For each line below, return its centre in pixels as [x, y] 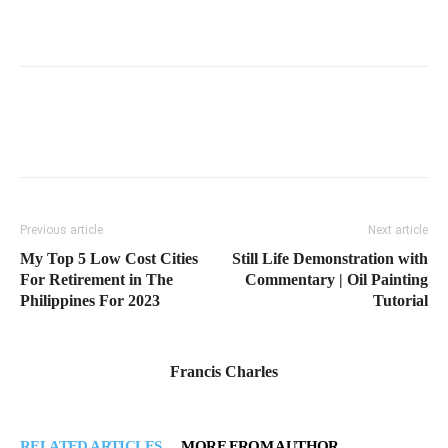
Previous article [61, 230]
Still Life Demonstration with [330, 259]
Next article [398, 230]
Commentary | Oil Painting [336, 280]
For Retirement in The [96, 280]
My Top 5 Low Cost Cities [109, 259]
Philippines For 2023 [90, 301]
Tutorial [400, 301]
